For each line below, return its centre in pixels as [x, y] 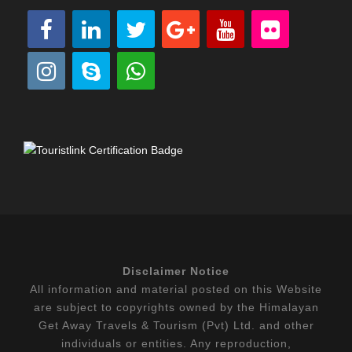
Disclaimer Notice [176, 271]
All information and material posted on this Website [176, 289]
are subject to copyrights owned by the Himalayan [176, 307]
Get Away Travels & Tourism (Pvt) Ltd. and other [176, 325]
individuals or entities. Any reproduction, [176, 343]
